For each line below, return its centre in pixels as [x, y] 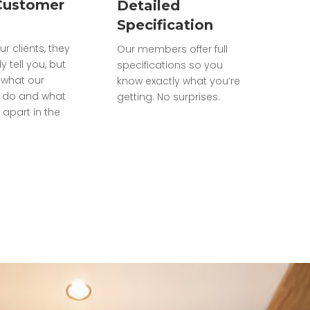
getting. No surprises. [168, 97]
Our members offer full [172, 49]
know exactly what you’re [178, 81]
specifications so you [170, 65]
